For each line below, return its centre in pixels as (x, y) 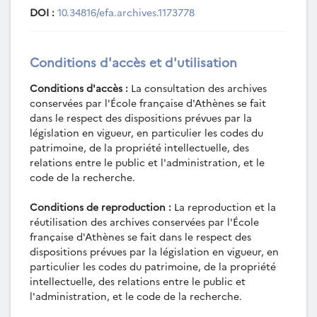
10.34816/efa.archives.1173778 (126, 12)
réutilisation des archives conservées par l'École (144, 222)
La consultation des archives (197, 88)
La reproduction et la (224, 207)
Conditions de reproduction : (100, 207)
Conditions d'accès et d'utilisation (133, 62)
